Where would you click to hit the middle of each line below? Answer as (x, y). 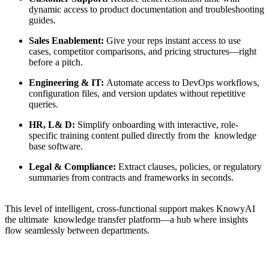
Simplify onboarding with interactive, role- (158, 125)
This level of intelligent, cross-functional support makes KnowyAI (130, 209)
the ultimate (29, 220)
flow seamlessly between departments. (77, 231)
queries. (44, 104)
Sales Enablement (65, 41)
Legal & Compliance (71, 167)
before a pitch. (56, 62)
